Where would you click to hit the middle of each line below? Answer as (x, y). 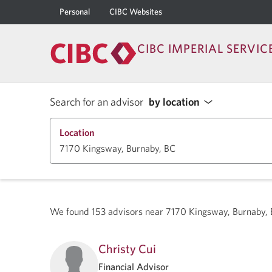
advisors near (136, 211)
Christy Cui (127, 248)
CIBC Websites (136, 12)
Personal (75, 12)
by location (174, 102)
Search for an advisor (97, 102)
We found (71, 211)
